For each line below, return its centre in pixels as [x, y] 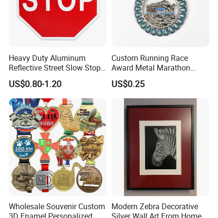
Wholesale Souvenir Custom [57, 207]
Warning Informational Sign [56, 77]
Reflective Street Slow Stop [55, 67]
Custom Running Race [149, 58]
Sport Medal [132, 77]
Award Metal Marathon [151, 67]
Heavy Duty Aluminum [47, 58]
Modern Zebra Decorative [154, 207]
